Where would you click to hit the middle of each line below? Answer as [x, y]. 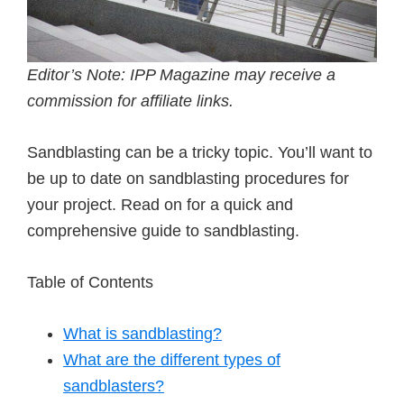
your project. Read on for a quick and [160, 205]
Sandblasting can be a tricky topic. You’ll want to [200, 152]
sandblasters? [114, 386]
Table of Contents [90, 282]
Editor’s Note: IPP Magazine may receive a [181, 75]
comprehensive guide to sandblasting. [163, 231]
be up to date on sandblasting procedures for [188, 179]
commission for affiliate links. [133, 101]
